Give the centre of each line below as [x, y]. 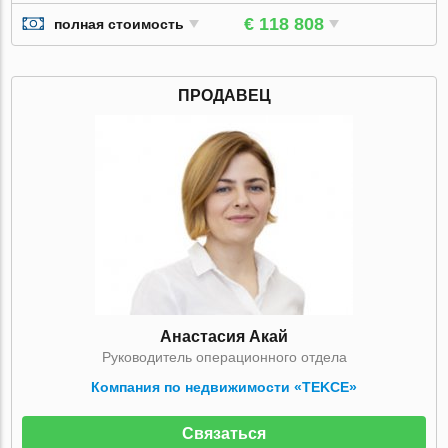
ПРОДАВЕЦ [224, 95]
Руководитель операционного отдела [224, 356]
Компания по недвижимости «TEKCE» [224, 386]
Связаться [224, 433]
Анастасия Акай [224, 336]
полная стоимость [119, 24]
